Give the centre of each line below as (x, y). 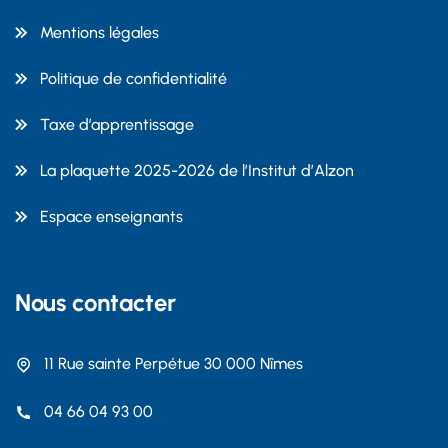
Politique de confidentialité (133, 79)
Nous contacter (95, 303)
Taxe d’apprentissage (117, 125)
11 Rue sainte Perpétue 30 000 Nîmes (173, 364)
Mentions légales (99, 33)
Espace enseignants (111, 217)
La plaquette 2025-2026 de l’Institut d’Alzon (197, 171)
